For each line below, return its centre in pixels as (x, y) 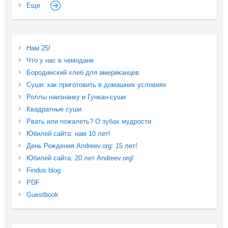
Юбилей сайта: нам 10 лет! (68, 133)
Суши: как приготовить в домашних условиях (96, 84)
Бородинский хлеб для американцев (82, 72)
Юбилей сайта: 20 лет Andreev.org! (80, 158)
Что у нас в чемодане (60, 60)
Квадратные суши (54, 109)
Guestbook (42, 194)
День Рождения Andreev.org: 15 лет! (82, 146)
